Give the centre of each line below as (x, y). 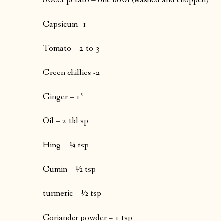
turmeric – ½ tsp (72, 194)
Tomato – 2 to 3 (71, 49)
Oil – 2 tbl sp (66, 121)
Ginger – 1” (63, 97)
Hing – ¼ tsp (66, 146)
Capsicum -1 (65, 25)
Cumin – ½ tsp (69, 170)
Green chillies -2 (72, 73)
